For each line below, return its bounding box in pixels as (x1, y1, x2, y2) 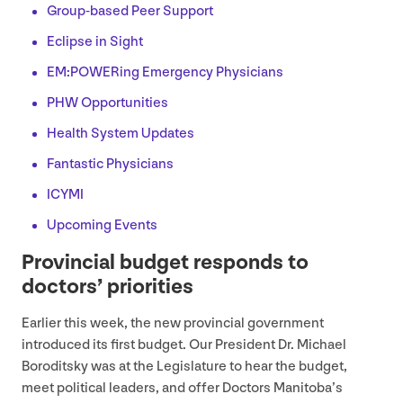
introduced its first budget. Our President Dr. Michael (22, 336, 346, 354)
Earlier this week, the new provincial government (22, 315, 324, 333)
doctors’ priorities (22, 273, 193, 300)
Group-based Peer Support (47, 3, 213, 21)
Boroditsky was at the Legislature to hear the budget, (22, 358, 347, 376)
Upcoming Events (47, 217, 157, 235)
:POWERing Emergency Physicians (67, 64, 283, 82)
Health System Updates (47, 125, 194, 143)
